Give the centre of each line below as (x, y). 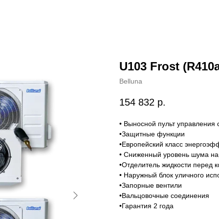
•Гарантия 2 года (146, 206)
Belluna (131, 81)
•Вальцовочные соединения (164, 196)
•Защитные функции (152, 134)
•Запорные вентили (151, 186)
